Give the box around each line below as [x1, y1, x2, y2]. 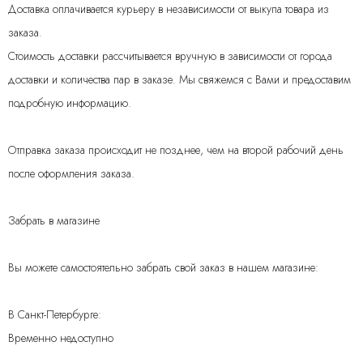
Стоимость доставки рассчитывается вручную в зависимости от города [8, 48, 332, 64]
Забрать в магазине [8, 212, 100, 228]
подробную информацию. [8, 95, 131, 111]
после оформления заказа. [8, 165, 135, 181]
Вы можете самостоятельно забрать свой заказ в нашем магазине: [8, 259, 318, 275]
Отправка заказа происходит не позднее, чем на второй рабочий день [8, 142, 344, 158]
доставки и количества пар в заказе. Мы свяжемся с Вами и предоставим [8, 71, 351, 88]
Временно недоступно [8, 330, 113, 346]
